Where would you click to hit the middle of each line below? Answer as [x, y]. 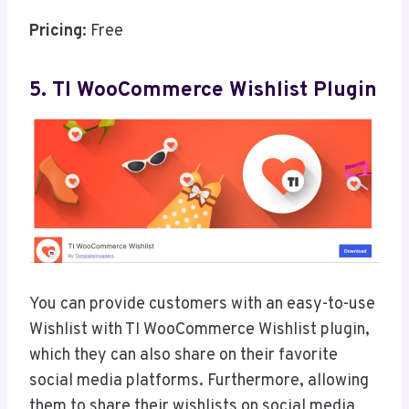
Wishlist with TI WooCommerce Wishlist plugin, [199, 330]
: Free [103, 31]
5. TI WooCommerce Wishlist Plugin [203, 91]
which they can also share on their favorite [184, 355]
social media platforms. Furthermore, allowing [199, 381]
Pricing [56, 31]
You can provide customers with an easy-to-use [202, 304]
